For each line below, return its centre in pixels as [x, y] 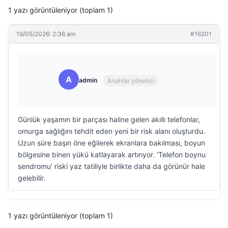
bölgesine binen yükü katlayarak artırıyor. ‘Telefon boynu [112, 154]
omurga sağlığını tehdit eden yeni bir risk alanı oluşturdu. [111, 131]
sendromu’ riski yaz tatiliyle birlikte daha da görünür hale [111, 166]
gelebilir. [32, 178]
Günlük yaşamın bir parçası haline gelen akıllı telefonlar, [109, 119]
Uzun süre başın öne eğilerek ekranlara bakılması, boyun [111, 143]
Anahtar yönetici [131, 80]
